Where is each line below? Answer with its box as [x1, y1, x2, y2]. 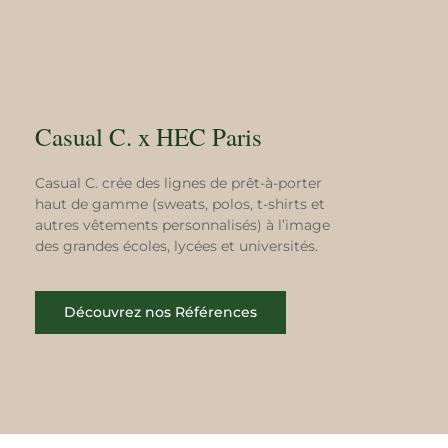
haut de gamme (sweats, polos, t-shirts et [35, 195, 325, 214]
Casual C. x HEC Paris [35, 120, 262, 154]
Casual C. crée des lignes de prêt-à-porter [35, 174, 322, 193]
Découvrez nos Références [64, 303, 257, 322]
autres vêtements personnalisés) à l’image [35, 216, 330, 235]
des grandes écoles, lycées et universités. [35, 237, 318, 256]
